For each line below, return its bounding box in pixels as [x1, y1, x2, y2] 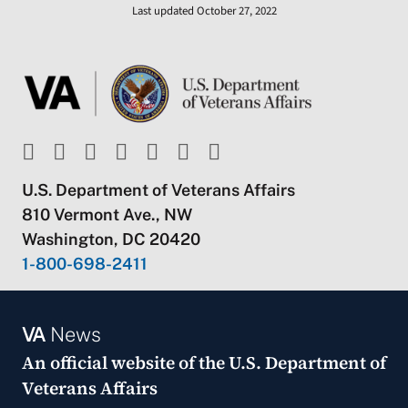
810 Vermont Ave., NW [21, 205, 192, 225]
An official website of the [21, 351, 229, 375]
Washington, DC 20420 [21, 229, 200, 250]
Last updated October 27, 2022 [131, 3, 277, 20]
